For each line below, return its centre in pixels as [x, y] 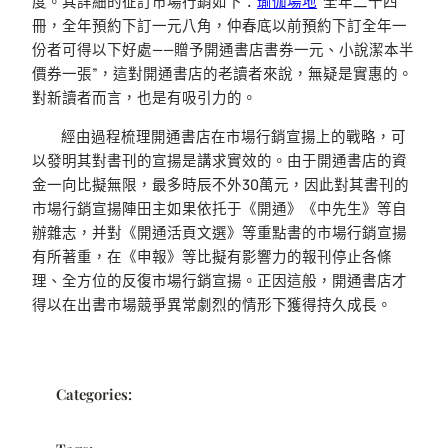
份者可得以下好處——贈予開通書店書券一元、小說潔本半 [223, 50]
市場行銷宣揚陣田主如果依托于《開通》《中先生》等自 [219, 208]
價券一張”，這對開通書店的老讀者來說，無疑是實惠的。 [222, 74]
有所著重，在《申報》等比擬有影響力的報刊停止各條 [212, 256]
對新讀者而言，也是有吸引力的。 [144, 98]
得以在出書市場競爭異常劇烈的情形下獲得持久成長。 [212, 304]
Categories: [94, 394]
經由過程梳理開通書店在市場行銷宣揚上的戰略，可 [234, 136]
